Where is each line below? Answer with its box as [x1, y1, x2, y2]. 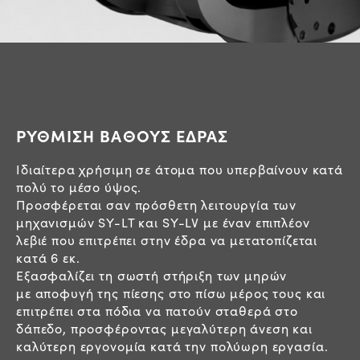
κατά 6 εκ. [16, 248, 80, 266]
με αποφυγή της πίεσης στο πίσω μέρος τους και [16, 284, 326, 301]
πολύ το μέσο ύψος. [16, 178, 142, 195]
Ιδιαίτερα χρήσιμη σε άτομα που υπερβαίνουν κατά [16, 160, 343, 178]
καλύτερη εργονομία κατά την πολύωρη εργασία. [16, 337, 329, 354]
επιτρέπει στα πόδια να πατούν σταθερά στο [16, 301, 298, 319]
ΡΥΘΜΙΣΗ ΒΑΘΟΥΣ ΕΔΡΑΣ [16, 124, 228, 146]
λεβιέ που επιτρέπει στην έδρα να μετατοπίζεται [16, 231, 318, 248]
